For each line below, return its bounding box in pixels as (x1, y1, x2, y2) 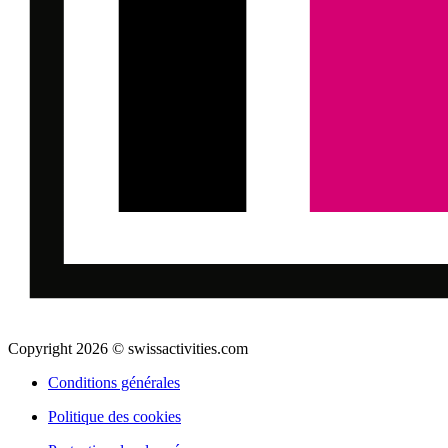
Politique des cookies (48, 408, 181, 426)
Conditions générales (48, 374, 180, 392)
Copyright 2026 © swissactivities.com (8, 340, 248, 358)
